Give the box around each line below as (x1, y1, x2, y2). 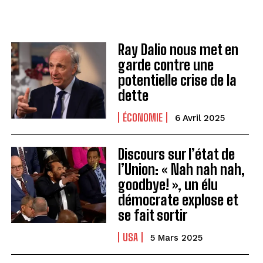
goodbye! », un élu (117, 176, 218, 193)
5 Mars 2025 (150, 232, 203, 243)
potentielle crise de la (117, 72, 237, 89)
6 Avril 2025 (174, 113, 225, 123)
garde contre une (117, 56, 214, 73)
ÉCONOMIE (122, 111, 163, 124)
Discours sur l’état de (117, 146, 235, 163)
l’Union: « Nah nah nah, (117, 161, 245, 178)
